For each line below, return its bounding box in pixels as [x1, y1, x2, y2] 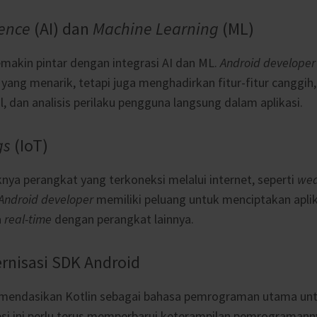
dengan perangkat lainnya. [52, 210, 194, 227]
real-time [4, 210, 52, 227]
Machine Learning [93, 17, 219, 40]
